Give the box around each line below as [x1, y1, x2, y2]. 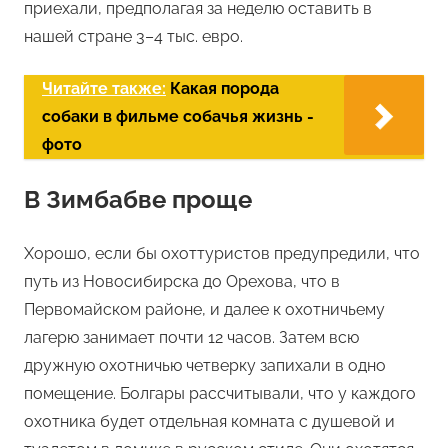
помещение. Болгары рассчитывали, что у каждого [24, 384, 416, 404]
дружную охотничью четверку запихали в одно [24, 356, 386, 376]
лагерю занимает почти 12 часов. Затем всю [24, 328, 359, 348]
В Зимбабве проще [24, 185, 252, 215]
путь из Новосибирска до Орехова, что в [24, 272, 340, 292]
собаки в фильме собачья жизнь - [42, 107, 314, 127]
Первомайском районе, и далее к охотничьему [24, 300, 385, 320]
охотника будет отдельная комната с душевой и [24, 412, 395, 432]
